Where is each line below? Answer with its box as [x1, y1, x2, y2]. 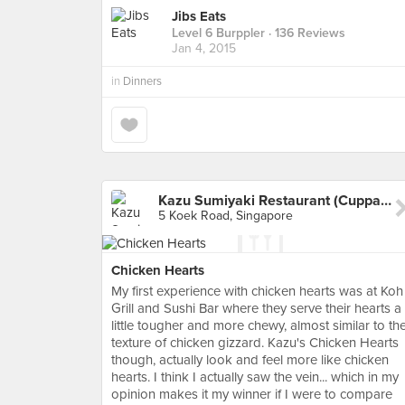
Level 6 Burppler [172, 25, 265, 42]
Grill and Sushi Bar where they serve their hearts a [111, 300, 401, 316]
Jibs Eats [172, 8, 226, 25]
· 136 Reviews [265, 25, 345, 42]
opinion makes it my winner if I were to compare [111, 386, 392, 402]
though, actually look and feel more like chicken [111, 352, 389, 368]
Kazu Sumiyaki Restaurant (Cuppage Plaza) [381, 192, 391, 210]
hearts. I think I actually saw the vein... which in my [111, 369, 399, 385]
